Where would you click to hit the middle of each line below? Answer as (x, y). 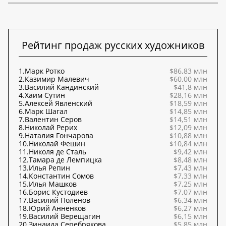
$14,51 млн (188, 119)
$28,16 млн (188, 95)
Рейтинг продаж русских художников (113, 45)
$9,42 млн (190, 151)
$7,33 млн (190, 176)
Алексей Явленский (59, 103)
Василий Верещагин (65, 216)
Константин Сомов (61, 176)
